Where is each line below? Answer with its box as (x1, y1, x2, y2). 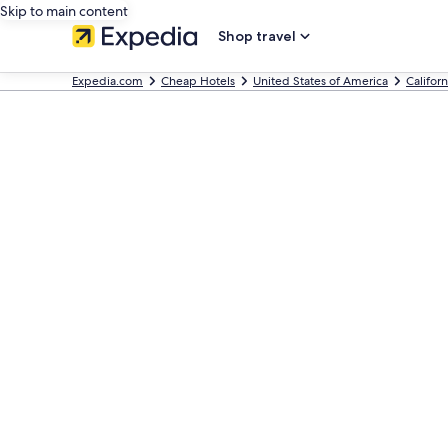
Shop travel (218, 27, 296, 45)
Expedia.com (72, 73, 143, 89)
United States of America (253, 73, 388, 89)
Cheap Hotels (161, 73, 235, 89)
